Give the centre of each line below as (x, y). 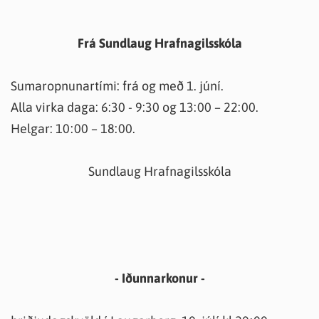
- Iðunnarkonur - (159, 278)
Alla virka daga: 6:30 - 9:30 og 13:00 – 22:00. (135, 107)
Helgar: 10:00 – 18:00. (73, 129)
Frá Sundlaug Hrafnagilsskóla (159, 43)
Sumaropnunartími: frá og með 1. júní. (117, 86)
